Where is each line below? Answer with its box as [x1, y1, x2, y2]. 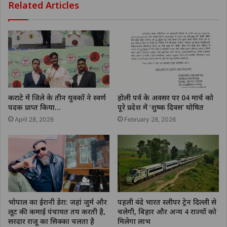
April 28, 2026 [15, 115, 54, 123]
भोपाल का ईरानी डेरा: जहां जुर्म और [8, 197, 107, 207]
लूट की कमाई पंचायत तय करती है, [8, 206, 105, 216]
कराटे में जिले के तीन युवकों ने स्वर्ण [8, 92, 106, 102]
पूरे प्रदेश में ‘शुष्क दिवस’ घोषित [118, 102, 204, 112]
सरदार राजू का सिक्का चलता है [8, 216, 94, 226]
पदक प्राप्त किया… [8, 102, 61, 112]
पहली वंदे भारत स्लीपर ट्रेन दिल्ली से [118, 197, 216, 207]
